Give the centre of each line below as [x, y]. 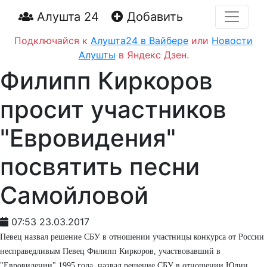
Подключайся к [52, 41]
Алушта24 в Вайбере [139, 41]
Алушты [97, 55]
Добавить [153, 17]
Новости [232, 41]
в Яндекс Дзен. [152, 55]
